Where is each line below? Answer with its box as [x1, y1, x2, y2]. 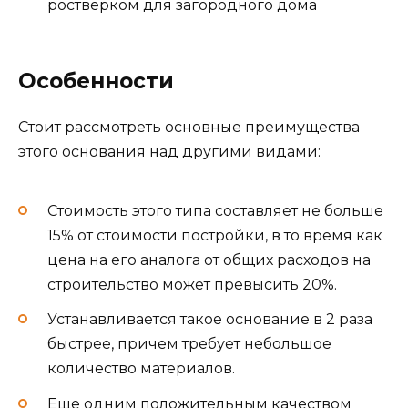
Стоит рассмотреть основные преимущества [18, 117, 360, 136]
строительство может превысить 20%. [47, 276, 337, 294]
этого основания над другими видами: [18, 142, 321, 160]
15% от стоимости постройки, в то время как [47, 227, 382, 245]
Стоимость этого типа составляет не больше [47, 202, 383, 220]
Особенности [18, 67, 174, 94]
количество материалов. [47, 360, 235, 378]
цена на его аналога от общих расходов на [47, 251, 371, 270]
